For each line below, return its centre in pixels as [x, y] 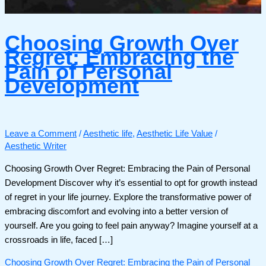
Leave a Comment [41, 134]
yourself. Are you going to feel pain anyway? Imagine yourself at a [131, 225]
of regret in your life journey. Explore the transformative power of [128, 197]
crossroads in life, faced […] [59, 240]
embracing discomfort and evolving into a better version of [116, 211]
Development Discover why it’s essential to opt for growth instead [131, 183]
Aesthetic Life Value [175, 134]
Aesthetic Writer [36, 146]
